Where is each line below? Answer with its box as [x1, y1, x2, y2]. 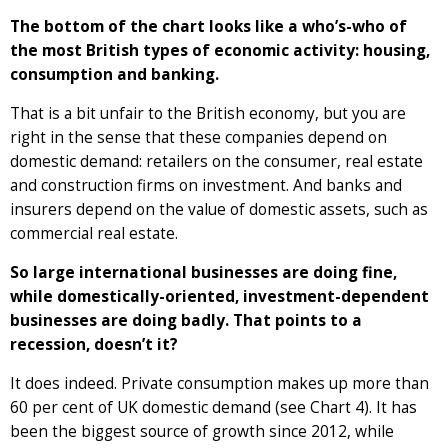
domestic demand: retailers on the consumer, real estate [10, 150, 423, 172]
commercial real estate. [10, 222, 178, 244]
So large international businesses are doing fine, [10, 261, 397, 283]
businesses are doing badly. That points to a [10, 309, 362, 331]
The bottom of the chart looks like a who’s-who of [10, 15, 407, 37]
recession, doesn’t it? [10, 333, 178, 355]
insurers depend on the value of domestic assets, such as [10, 198, 428, 220]
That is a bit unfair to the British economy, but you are [10, 102, 406, 124]
